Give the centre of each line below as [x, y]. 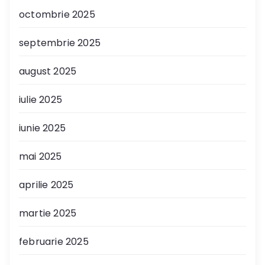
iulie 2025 [41, 99]
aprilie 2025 [46, 185]
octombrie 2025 [57, 14]
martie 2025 [48, 213]
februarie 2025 [54, 241]
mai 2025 [41, 156]
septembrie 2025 [60, 43]
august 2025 [48, 71]
